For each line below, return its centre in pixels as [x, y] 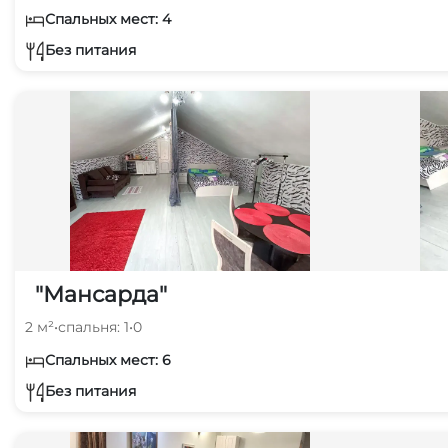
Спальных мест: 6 [108, 360]
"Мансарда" [101, 294]
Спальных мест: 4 [108, 19]
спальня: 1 [93, 327]
